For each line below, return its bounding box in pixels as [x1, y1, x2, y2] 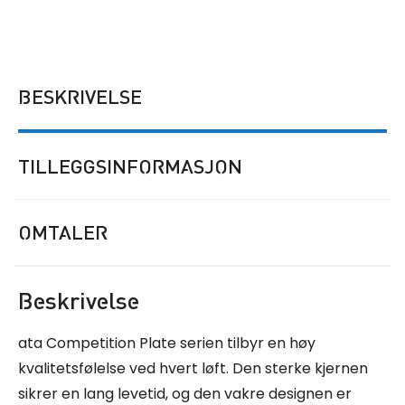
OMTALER [18, 221, 108, 245]
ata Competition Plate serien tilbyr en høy [18, 333, 316, 354]
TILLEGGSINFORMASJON [18, 155, 242, 179]
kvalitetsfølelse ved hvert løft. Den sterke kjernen [18, 358, 368, 380]
